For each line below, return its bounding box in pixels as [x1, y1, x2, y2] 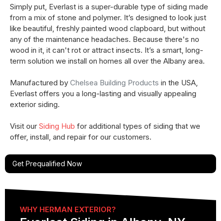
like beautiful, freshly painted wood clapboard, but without [10, 23, 205, 33]
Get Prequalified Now [12, 159, 82, 168]
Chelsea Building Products [70, 77, 159, 87]
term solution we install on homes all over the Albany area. [10, 56, 205, 66]
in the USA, [159, 77, 198, 87]
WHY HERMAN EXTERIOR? [20, 204, 116, 214]
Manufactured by [10, 77, 68, 87]
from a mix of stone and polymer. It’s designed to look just [10, 12, 206, 22]
